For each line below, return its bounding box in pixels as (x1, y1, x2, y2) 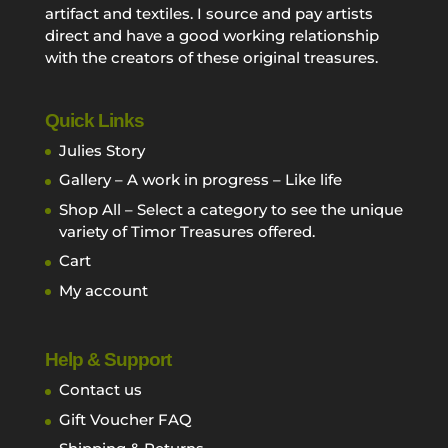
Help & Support (44, 349, 171, 371)
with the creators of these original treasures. (44, 48, 378, 68)
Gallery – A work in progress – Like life (58, 170, 342, 190)
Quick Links (44, 109, 144, 131)
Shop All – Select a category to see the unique (58, 199, 403, 219)
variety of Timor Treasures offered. (58, 221, 315, 241)
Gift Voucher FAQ (58, 409, 192, 429)
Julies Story (58, 140, 145, 160)
